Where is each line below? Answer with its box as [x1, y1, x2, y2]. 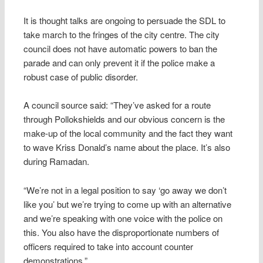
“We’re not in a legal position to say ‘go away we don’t [23, 183, 227, 196]
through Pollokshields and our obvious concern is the [23, 113, 225, 126]
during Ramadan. [23, 155, 90, 168]
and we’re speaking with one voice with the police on [23, 211, 223, 224]
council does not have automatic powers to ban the [23, 42, 218, 55]
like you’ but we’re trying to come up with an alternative [23, 197, 232, 210]
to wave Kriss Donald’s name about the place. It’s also [23, 141, 231, 154]
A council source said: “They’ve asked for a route [23, 99, 211, 112]
